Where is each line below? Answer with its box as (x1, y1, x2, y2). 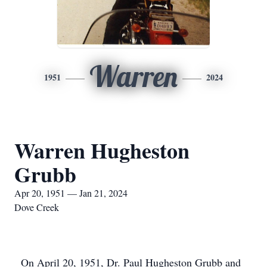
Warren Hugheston (14, 135, 190, 166)
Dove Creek (14, 201, 59, 213)
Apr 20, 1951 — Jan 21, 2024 (14, 187, 128, 199)
